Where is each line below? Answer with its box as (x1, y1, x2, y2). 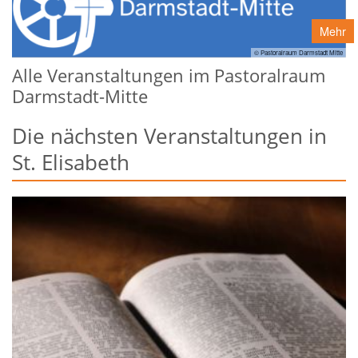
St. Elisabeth (12, 148, 129, 177)
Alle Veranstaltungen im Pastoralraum (12, 64, 325, 88)
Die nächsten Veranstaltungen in (12, 121, 327, 151)
